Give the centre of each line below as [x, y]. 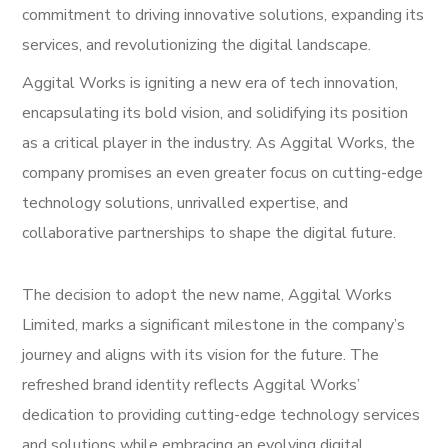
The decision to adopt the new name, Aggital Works [207, 294]
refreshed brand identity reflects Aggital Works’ [191, 384]
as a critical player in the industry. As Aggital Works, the [219, 142]
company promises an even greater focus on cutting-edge [223, 172]
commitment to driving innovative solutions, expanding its [223, 14]
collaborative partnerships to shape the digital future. [209, 232]
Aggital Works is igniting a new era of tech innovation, [210, 82]
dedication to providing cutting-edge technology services [221, 414]
